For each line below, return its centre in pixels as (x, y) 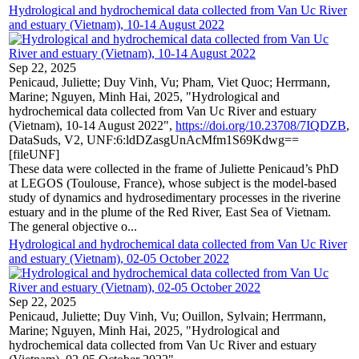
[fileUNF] (34, 154)
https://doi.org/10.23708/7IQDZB (261, 125)
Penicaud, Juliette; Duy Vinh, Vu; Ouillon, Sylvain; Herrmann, (167, 316)
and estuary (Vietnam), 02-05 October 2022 (119, 258)
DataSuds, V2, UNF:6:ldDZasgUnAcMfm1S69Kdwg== (154, 139)
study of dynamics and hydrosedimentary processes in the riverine (175, 197)
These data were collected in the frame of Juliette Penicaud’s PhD (174, 168)
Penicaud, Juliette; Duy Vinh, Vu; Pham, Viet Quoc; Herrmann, (169, 82)
